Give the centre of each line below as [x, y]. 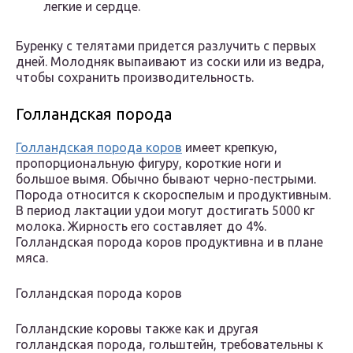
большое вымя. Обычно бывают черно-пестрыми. [166, 179]
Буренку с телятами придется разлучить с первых [166, 46]
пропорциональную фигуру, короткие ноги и [149, 163]
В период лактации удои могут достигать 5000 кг [165, 211]
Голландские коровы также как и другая [137, 329]
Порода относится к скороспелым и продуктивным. [173, 195]
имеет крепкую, [230, 148]
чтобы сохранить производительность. [135, 78]
